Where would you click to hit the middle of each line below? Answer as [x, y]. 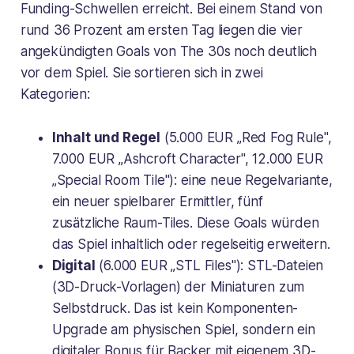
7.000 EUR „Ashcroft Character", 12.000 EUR [187, 158]
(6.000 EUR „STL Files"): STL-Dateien [209, 265]
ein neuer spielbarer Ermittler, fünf [157, 201]
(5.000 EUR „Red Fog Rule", [246, 137]
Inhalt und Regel [106, 137]
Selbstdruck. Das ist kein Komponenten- [175, 308]
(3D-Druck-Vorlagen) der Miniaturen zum [178, 286]
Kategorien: [55, 94]
